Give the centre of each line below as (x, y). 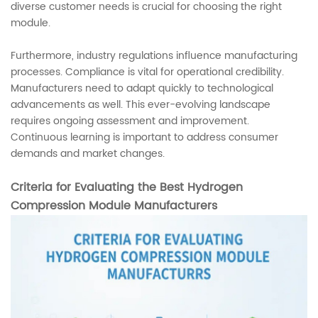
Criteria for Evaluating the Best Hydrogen (127, 187)
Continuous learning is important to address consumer (144, 137)
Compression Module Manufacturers (114, 205)
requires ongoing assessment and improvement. (130, 121)
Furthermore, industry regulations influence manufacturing (154, 55)
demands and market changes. (88, 153)
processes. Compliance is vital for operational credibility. (147, 72)
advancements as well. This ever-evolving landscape (141, 104)
